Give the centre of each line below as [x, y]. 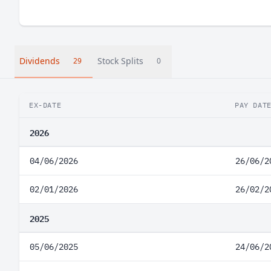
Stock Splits [120, 61]
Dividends [40, 61]
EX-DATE [45, 105]
